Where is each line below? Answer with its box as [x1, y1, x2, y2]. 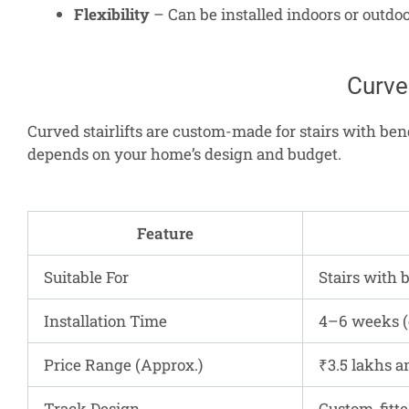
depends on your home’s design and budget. [27, 142, 341, 164]
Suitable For [44, 266, 129, 288]
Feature [137, 222, 194, 244]
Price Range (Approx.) [44, 353, 203, 375]
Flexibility [74, 4, 150, 26]
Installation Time [44, 309, 167, 331]
